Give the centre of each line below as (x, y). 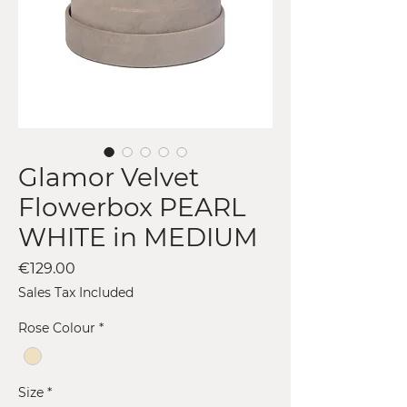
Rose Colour (57, 328)
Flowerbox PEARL (132, 208)
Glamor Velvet (109, 178)
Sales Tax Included (76, 293)
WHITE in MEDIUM (138, 238)
